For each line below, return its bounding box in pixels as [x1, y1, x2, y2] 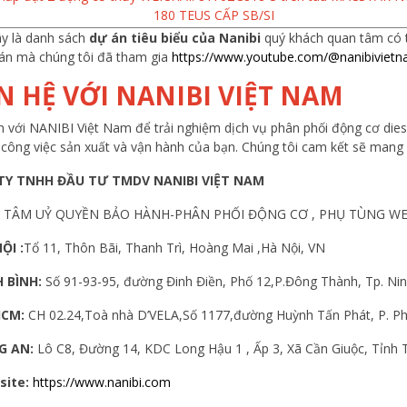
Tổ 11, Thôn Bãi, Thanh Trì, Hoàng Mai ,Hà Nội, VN [24, 238, 329, 256]
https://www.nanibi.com [33, 372, 174, 391]
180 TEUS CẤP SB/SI [153, 5, 274, 24]
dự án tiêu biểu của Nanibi [85, 28, 261, 46]
